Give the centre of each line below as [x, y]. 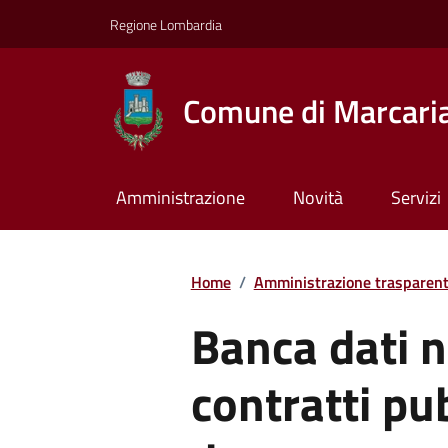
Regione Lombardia [166, 24]
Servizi [415, 198]
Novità [317, 198]
